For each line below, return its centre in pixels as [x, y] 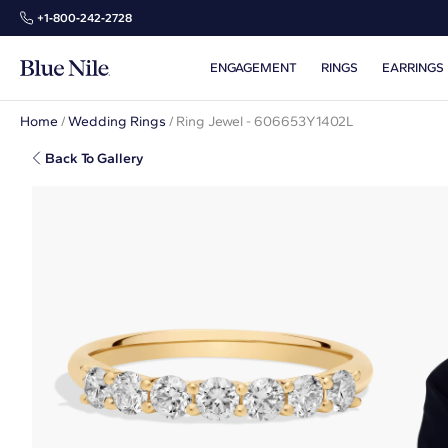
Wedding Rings [117, 121]
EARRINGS [413, 67]
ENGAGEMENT [253, 67]
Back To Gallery [94, 158]
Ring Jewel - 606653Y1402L [264, 121]
